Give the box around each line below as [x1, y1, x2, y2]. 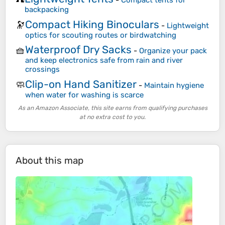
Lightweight [167, 21, 209, 30]
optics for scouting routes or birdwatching [25, 30, 176, 40]
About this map [16, 155, 83, 167]
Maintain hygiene [144, 80, 204, 90]
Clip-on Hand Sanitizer [25, 77, 137, 90]
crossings [25, 65, 60, 74]
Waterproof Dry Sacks [25, 43, 132, 56]
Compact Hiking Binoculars [25, 18, 159, 31]
